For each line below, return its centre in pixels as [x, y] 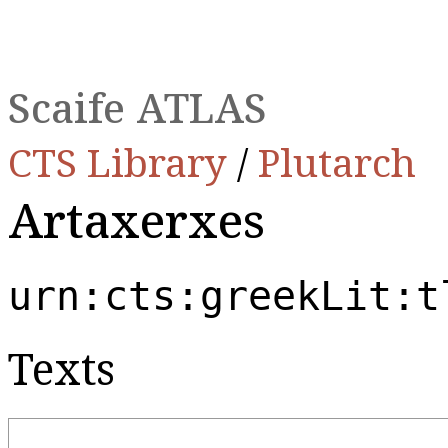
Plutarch [337, 161]
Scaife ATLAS [137, 107]
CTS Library [122, 161]
